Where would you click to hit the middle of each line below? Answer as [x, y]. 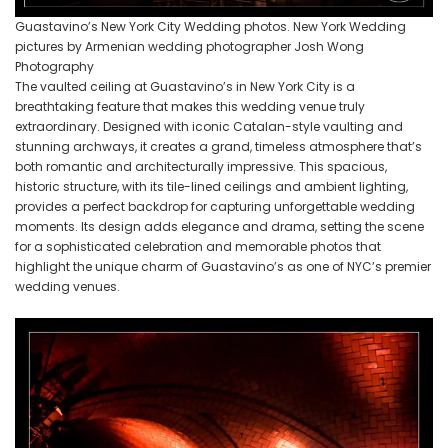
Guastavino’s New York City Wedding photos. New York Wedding [210, 27]
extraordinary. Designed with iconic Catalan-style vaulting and [209, 127]
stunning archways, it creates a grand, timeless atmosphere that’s [218, 147]
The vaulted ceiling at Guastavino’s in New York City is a [185, 87]
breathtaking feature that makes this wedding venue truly [190, 107]
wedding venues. [67, 287]
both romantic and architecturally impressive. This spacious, [201, 167]
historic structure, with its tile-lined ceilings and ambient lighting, [211, 187]
